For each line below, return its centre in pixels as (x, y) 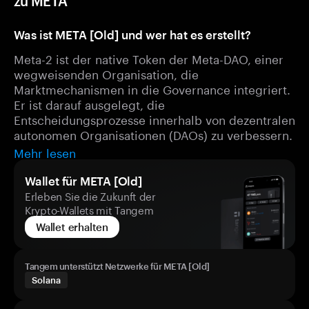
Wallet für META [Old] (83, 181)
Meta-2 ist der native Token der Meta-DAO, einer (149, 58)
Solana (46, 280)
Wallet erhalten (72, 227)
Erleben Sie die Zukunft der (90, 195)
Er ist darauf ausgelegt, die (89, 103)
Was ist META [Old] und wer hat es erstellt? (132, 34)
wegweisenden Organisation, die (106, 73)
